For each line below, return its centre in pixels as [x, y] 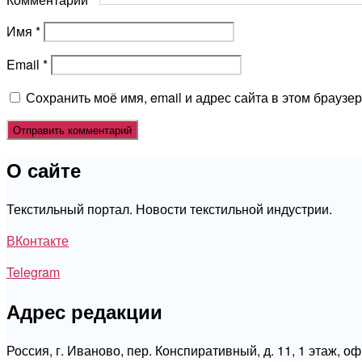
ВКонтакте [38, 241]
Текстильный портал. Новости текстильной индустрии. [169, 209]
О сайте [44, 170]
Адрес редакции [84, 311]
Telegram [33, 272]
